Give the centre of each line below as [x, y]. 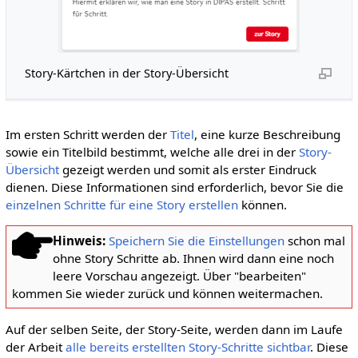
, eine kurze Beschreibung [267, 134]
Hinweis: [79, 240]
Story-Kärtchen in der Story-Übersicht [126, 73]
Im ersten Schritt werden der [88, 134]
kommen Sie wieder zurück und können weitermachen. [167, 293]
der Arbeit [35, 346]
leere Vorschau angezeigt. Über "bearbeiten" [179, 275]
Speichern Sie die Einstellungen [196, 240]
